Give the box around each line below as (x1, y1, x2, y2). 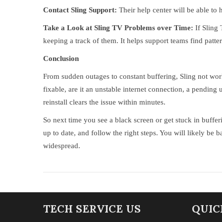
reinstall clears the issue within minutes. (43, 98, 166, 106)
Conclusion (43, 55, 79, 62)
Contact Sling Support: (43, 6, 117, 14)
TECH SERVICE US (43, 202, 141, 216)
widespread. (43, 142, 80, 150)
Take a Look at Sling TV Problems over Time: (43, 24, 193, 32)
